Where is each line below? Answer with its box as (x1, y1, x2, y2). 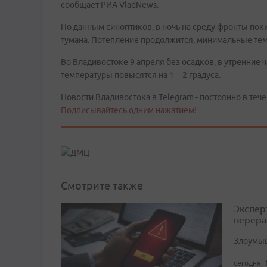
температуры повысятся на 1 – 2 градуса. (61, 70, 221, 80)
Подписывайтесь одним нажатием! (61, 105, 197, 115)
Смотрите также (61, 179, 143, 192)
